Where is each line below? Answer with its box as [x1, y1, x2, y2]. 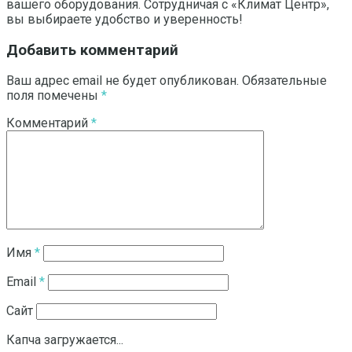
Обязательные [242, 73, 327, 89]
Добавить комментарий [6, 41, 178, 59]
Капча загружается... [6, 332, 123, 348]
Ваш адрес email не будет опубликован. [6, 73, 239, 89]
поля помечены [6, 88, 101, 104]
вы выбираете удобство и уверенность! [6, 12, 243, 27]
